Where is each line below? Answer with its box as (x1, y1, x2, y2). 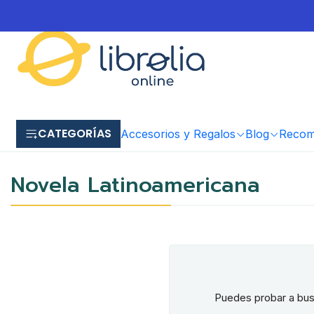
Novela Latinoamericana (10, 169, 260, 202)
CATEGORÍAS (38, 125, 112, 142)
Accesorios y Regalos (121, 126, 235, 141)
